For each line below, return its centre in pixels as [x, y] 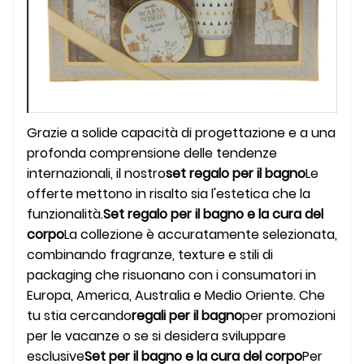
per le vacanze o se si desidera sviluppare [156, 336]
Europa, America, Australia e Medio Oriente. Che [176, 295]
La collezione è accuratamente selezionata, [201, 234]
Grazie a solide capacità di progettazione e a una [181, 132]
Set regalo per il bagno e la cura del [213, 214]
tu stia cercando [79, 315]
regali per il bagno [187, 315]
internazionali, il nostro [96, 173]
